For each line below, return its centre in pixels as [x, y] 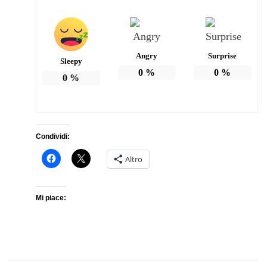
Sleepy [71, 61]
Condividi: [52, 137]
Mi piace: [51, 198]
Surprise [223, 56]
